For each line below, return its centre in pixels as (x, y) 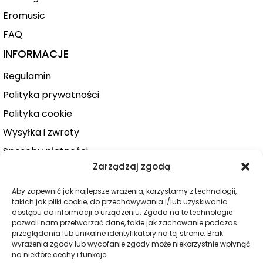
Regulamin (27, 76)
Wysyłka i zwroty (41, 132)
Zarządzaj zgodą (131, 166)
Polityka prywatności (51, 95)
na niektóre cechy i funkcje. (60, 254)
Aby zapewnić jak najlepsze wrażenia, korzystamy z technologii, (124, 191)
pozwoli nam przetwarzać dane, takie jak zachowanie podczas (124, 223)
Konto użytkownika (46, 170)
